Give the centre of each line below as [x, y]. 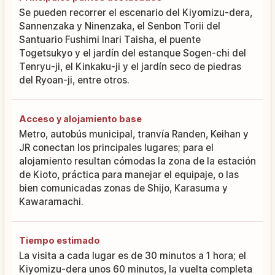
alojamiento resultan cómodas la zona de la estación [137, 161]
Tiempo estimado [60, 240]
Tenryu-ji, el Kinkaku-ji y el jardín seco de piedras [130, 66]
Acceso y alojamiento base [80, 118]
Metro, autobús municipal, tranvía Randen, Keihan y [134, 134]
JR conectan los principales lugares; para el [116, 147]
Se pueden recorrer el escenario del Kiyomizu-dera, [136, 12]
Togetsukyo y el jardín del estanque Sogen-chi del [133, 53]
